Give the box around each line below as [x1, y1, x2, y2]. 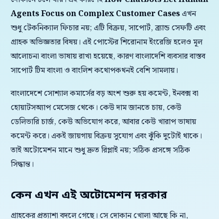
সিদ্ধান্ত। [11, 158, 34, 171]
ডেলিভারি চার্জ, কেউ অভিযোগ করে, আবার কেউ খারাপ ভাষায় [11, 116, 196, 128]
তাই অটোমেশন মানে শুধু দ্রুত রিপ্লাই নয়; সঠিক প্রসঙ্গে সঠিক [11, 144, 190, 156]
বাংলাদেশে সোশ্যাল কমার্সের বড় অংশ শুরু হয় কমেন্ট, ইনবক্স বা [11, 88, 198, 100]
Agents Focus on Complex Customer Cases [11, 8, 180, 20]
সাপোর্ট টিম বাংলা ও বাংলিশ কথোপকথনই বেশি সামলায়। [11, 65, 178, 77]
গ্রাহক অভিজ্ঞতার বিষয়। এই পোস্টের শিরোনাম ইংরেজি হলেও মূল [11, 36, 202, 48]
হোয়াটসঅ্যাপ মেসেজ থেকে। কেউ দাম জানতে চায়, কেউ [11, 102, 181, 114]
